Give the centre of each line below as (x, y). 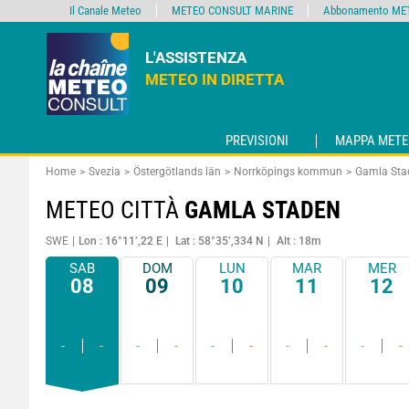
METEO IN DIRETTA (215, 79)
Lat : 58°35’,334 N (220, 241)
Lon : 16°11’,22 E (121, 241)
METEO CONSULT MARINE (232, 10)
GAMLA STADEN (262, 210)
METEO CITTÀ (115, 210)
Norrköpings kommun (288, 172)
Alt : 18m (299, 241)
